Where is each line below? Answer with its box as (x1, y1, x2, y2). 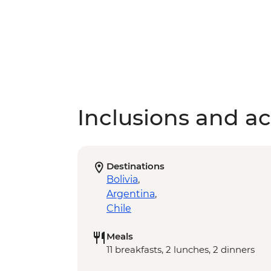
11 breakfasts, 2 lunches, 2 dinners (106, 243, 255, 255)
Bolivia (106, 173, 138, 185)
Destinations (106, 160, 165, 172)
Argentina (106, 188, 155, 200)
